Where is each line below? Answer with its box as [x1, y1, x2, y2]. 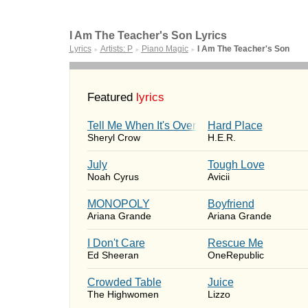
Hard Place [207, 120, 263, 131]
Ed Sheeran [87, 250, 139, 261]
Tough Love [207, 159, 265, 170]
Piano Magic [141, 44, 188, 54]
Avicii [207, 171, 230, 182]
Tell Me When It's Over [87, 120, 196, 131]
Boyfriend [207, 198, 254, 210]
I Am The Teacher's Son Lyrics [69, 30, 227, 41]
